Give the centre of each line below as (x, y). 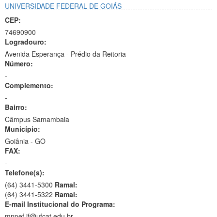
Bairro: (16, 107)
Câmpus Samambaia (37, 119)
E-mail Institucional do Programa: (60, 204)
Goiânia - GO (25, 141)
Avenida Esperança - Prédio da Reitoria (65, 54)
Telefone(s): (25, 172)
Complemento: (29, 85)
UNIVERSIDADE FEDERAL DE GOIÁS (63, 6)
